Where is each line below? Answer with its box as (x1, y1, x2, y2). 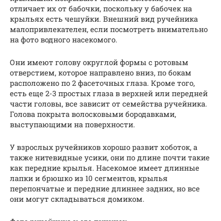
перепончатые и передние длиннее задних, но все (10, 183, 200, 193)
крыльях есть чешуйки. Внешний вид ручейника (10, 13, 198, 24)
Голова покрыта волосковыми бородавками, (10, 109, 176, 119)
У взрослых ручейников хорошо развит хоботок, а (10, 142, 197, 152)
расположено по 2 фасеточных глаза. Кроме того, (10, 77, 195, 88)
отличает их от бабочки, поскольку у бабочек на (10, 3, 192, 13)
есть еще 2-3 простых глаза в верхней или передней (10, 88, 208, 98)
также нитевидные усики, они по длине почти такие (10, 152, 210, 162)
